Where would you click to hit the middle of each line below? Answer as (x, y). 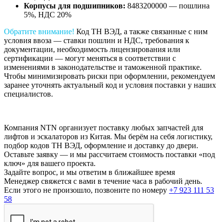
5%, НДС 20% (48, 14)
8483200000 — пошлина (167, 5)
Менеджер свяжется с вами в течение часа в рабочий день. (103, 181)
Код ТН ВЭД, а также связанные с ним (141, 31)
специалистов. (28, 94)
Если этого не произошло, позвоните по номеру (86, 190)
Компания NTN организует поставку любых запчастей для (104, 127)
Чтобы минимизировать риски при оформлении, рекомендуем (110, 76)
